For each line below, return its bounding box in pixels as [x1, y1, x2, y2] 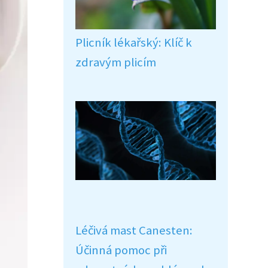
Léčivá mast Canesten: [75, 223, 193, 238]
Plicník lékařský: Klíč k [75, 35, 192, 50]
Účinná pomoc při [75, 242, 167, 258]
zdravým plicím [75, 54, 156, 70]
